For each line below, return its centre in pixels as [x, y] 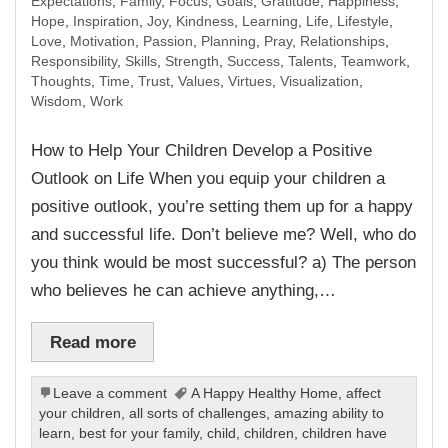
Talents [311, 61]
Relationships [343, 41]
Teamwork [374, 61]
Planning [229, 41]
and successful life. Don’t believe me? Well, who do [224, 234]
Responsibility [74, 61]
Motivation [103, 41]
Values [199, 81]
